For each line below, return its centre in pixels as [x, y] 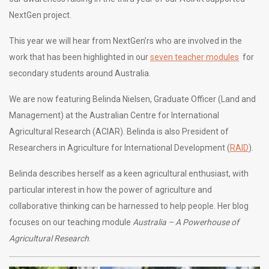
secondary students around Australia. [80, 73]
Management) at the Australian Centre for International [114, 115]
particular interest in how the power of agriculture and [110, 190]
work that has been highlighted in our [80, 57]
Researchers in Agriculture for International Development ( [119, 148]
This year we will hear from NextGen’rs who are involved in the [125, 41]
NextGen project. [40, 15]
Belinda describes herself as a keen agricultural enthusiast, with [129, 174]
